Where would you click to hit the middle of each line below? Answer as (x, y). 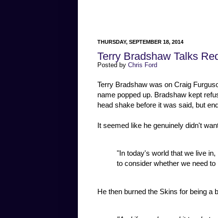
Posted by (113, 65)
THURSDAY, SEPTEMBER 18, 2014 (140, 42)
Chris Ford (143, 65)
